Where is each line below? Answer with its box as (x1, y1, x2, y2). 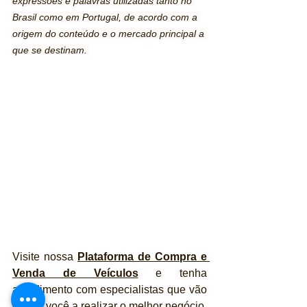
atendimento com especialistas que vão (12, 284, 207, 296)
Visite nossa (12, 251, 77, 263)
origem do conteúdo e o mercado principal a (12, 28, 207, 40)
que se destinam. (12, 45, 90, 56)
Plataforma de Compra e (77, 251, 207, 263)
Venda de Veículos (12, 267, 138, 280)
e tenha (138, 267, 207, 280)
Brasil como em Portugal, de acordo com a (12, 12, 200, 23)
